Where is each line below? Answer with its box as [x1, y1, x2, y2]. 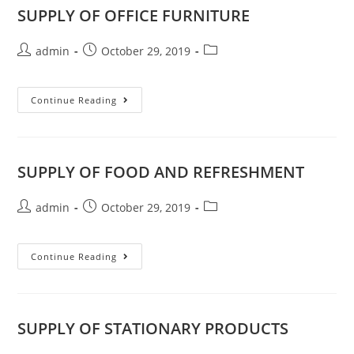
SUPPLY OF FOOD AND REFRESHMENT [17, 160, 305, 183]
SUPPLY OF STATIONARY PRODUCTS [17, 317, 289, 339]
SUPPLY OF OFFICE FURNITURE [17, 4, 250, 26]
